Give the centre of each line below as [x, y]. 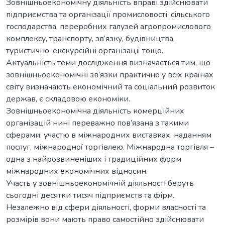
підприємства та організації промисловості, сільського [108, 14]
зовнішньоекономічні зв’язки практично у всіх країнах [110, 75]
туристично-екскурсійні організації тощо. [85, 50]
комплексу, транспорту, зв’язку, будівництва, [90, 38]
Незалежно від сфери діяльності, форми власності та [106, 207]
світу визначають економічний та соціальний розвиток [110, 87]
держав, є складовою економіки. [68, 99]
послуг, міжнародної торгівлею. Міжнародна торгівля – [110, 147]
